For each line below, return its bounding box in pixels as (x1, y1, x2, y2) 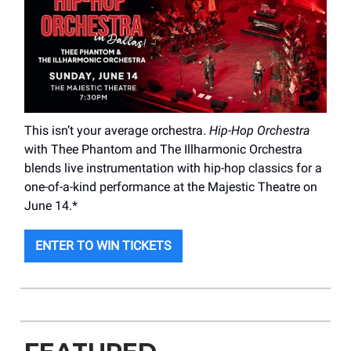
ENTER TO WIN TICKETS (35, 238, 172, 254)
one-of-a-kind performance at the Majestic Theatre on (24, 179, 317, 195)
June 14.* (24, 198, 78, 214)
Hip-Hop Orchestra (209, 123, 310, 139)
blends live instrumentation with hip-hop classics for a (24, 161, 322, 176)
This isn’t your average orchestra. (24, 123, 209, 139)
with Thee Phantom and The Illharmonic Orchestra (24, 142, 302, 157)
